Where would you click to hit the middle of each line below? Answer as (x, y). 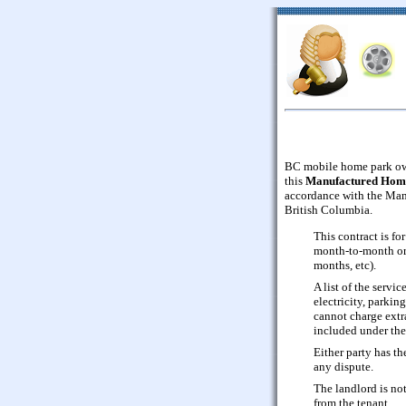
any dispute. (343, 366)
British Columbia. (329, 209)
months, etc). (345, 265)
